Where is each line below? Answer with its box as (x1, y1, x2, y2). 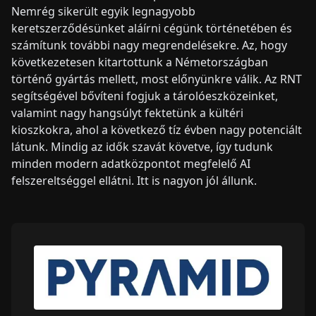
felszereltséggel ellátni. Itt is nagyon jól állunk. (11, 172, 257, 188)
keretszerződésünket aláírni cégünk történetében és (11, 20, 292, 36)
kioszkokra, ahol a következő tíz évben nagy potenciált (11, 121, 302, 138)
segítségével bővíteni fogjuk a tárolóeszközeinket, (11, 87, 278, 104)
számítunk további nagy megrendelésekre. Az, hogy (11, 37, 287, 53)
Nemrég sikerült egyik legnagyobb (11, 3, 195, 19)
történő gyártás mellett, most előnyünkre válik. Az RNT (11, 71, 302, 87)
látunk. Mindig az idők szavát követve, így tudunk (11, 138, 273, 154)
